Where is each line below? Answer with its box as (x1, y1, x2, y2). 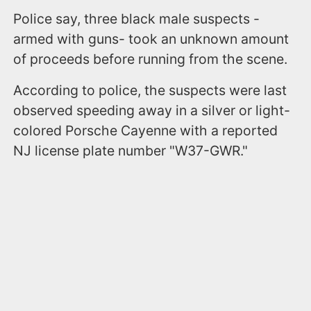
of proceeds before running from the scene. (13, 50, 288, 67)
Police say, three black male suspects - (13, 10, 260, 27)
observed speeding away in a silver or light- (13, 101, 291, 119)
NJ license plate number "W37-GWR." (13, 142, 249, 159)
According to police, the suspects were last (13, 81, 287, 99)
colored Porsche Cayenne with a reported (13, 121, 278, 139)
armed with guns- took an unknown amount (13, 30, 289, 47)
